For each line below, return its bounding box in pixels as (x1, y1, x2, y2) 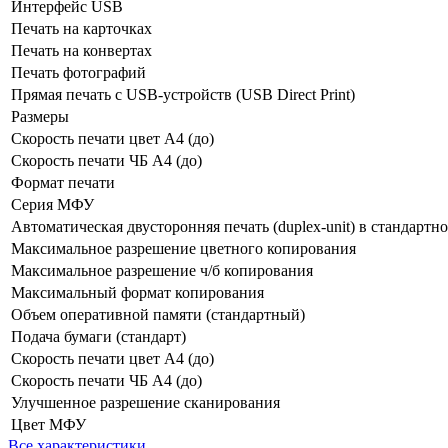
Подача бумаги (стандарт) (11, 327, 186, 345)
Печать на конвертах (11, 41, 152, 59)
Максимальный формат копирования (11, 283, 264, 301)
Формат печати (11, 173, 115, 191)
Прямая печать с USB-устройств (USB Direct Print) (11, 85, 355, 103)
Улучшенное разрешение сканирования (11, 393, 280, 411)
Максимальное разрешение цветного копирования (11, 239, 356, 257)
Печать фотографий (11, 63, 146, 81)
